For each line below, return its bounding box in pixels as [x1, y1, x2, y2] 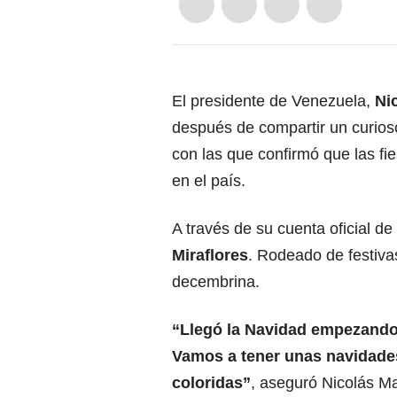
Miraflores [172, 245, 248, 264]
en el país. [172, 171, 245, 190]
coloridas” [172, 373, 251, 392]
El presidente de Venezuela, [172, 91, 375, 110]
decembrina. [172, 272, 260, 291]
